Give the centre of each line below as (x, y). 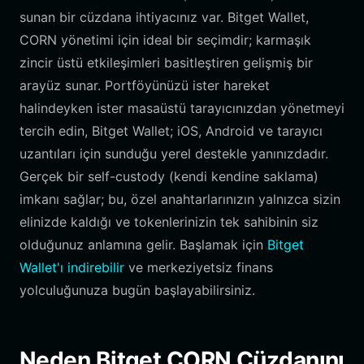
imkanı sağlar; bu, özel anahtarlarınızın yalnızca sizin (180, 199)
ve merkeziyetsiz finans (199, 267)
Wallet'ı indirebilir (72, 267)
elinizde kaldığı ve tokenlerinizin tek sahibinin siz (169, 222)
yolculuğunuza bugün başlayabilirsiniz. (137, 290)
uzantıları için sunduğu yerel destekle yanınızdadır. (174, 154)
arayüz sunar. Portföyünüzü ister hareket (145, 85)
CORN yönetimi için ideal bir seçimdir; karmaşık (165, 40)
